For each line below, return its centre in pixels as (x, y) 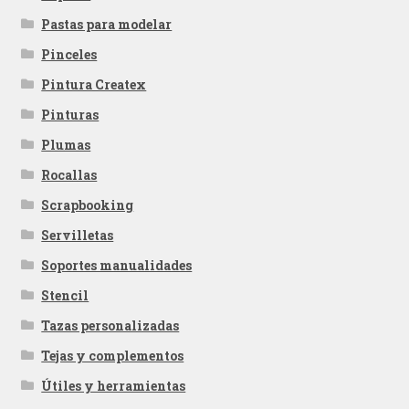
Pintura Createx (94, 84)
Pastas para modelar (107, 24)
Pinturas (70, 114)
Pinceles (69, 54)
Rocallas (69, 174)
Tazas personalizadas (110, 325)
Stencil (65, 295)
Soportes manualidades (117, 265)
